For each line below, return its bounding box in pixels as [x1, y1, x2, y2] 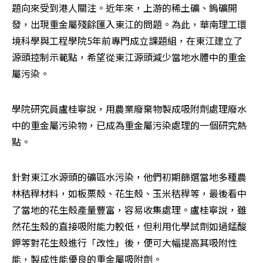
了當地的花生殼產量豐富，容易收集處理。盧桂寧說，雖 [12, 202, 247, 217]
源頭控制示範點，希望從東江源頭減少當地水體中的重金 [12, 49, 247, 64]
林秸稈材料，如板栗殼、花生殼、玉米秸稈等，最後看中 [12, 186, 247, 200]
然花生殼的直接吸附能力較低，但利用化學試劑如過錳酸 [12, 218, 247, 233]
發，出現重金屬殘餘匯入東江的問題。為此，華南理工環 [12, 16, 247, 31]
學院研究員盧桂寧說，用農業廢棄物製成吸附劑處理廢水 [12, 101, 247, 116]
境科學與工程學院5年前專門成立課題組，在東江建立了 [12, 33, 242, 48]
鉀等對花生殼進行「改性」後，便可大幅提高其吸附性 [12, 235, 237, 249]
